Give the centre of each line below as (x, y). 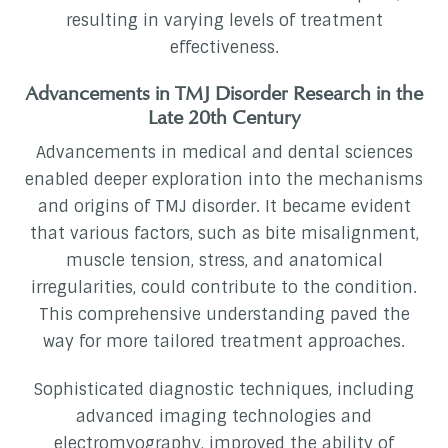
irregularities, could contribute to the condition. (224, 288)
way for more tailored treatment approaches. (224, 342)
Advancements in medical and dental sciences (224, 153)
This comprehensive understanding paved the (224, 315)
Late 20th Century (224, 117)
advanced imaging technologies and (224, 417)
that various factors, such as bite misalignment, (224, 234)
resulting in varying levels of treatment (224, 21)
